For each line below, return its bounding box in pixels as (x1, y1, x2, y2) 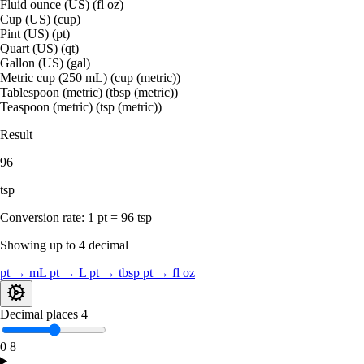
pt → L (50, 265, 89, 279)
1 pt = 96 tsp (88, 210, 152, 224)
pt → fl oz (143, 265, 195, 279)
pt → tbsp (89, 265, 143, 279)
